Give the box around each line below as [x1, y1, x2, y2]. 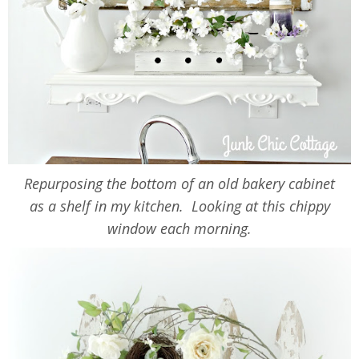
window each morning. [107, 219, 252, 239]
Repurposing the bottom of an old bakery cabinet [24, 174, 335, 194]
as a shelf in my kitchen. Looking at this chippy [29, 196, 330, 216]
